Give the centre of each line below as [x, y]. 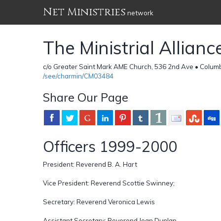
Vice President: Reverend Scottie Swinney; [109, 183]
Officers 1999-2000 [110, 146]
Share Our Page [86, 97]
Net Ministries [84, 12]
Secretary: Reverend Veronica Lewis [99, 202]
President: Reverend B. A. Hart [90, 164]
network [140, 13]
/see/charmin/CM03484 [78, 76]
